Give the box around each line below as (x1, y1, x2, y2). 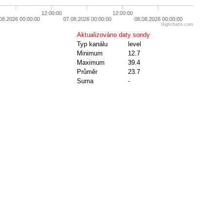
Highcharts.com (161, 22, 194, 27)
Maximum (76, 59, 105, 67)
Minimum (76, 50, 103, 57)
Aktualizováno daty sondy (76, 31, 150, 39)
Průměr (76, 68, 97, 76)
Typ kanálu (76, 40, 108, 48)
